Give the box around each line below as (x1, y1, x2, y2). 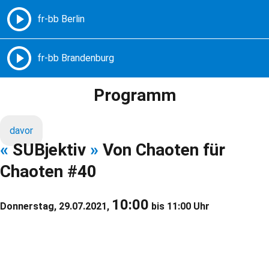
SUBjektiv (8, 140, 90, 160)
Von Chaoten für (98, 140, 225, 160)
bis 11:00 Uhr (149, 201, 210, 213)
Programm (93, 85, 176, 106)
